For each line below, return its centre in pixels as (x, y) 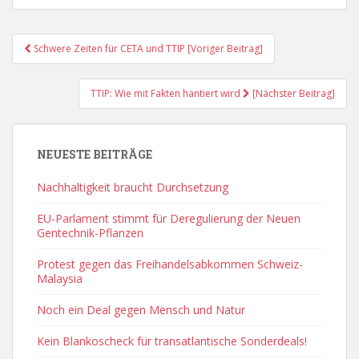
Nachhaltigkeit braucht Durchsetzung (133, 187)
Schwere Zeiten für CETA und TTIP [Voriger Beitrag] (147, 48)
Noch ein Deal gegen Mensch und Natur (141, 310)
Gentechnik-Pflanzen (90, 233)
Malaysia (60, 278)
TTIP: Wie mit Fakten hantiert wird (167, 93)
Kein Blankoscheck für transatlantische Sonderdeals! (172, 341)
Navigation (73, 69)
